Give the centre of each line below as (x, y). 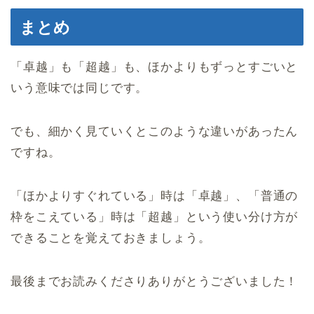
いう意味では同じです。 (80, 88)
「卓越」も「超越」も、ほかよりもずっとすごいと (155, 67)
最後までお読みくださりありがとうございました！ (155, 282)
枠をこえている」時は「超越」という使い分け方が (155, 217)
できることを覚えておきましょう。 (111, 238)
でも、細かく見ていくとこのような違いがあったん (155, 132)
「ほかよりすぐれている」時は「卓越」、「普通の (155, 196)
